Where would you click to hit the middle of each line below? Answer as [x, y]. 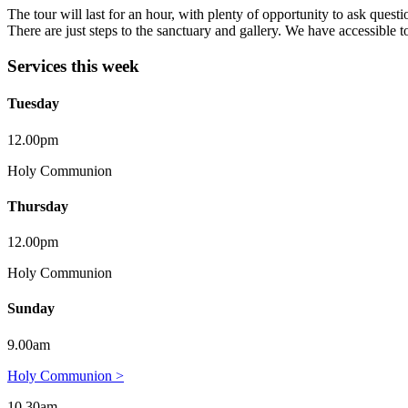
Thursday [38, 206]
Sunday [31, 309]
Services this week [73, 66]
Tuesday [33, 104]
